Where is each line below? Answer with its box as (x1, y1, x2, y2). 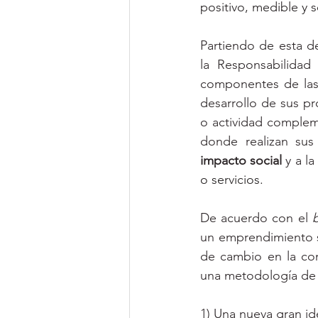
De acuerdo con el (200, 210, 312, 226)
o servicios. (200, 172, 267, 187)
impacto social (200, 153, 286, 168)
